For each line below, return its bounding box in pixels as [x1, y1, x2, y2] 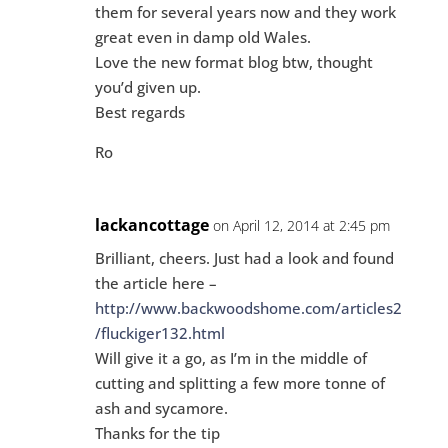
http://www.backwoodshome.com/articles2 [94, 297, 402, 318]
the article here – [94, 272, 217, 293]
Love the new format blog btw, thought [94, 51, 373, 72]
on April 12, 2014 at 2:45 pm [212, 215, 390, 235]
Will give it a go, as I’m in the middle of [94, 347, 367, 368]
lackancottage [94, 213, 209, 236]
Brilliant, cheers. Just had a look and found [94, 247, 394, 268]
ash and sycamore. [94, 397, 228, 418]
